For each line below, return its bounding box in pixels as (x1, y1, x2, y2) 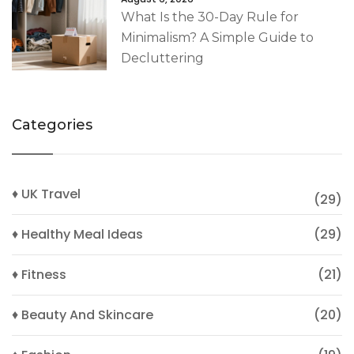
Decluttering (121, 50, 204, 66)
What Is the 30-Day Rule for (121, 9, 299, 24)
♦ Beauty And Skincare (12, 305, 153, 324)
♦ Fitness (12, 265, 66, 284)
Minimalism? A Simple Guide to (121, 29, 314, 45)
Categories (12, 115, 92, 134)
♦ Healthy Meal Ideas (12, 224, 143, 243)
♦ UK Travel (12, 184, 81, 203)
